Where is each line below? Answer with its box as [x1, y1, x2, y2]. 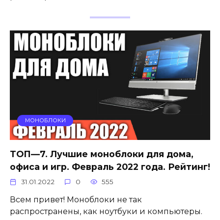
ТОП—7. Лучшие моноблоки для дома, [10, 149, 193, 160]
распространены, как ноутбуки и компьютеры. [10, 207, 202, 217]
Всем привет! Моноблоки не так [10, 195, 142, 205]
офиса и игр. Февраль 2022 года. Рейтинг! [10, 162, 210, 172]
